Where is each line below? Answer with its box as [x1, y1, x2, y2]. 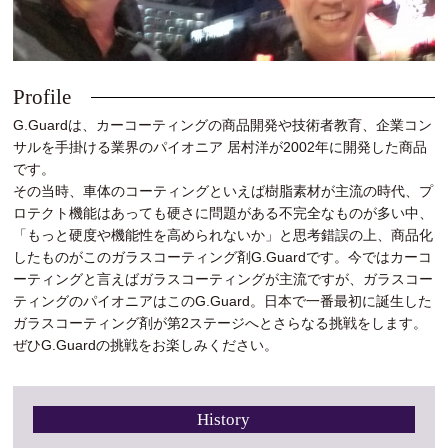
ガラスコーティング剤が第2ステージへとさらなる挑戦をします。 [13, 314, 428, 331]
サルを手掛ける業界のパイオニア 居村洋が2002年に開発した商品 [13, 138, 428, 155]
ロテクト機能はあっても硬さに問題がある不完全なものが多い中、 [13, 204, 434, 221]
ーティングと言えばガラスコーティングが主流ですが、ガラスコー [13, 270, 434, 287]
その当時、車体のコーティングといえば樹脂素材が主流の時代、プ [13, 182, 434, 199]
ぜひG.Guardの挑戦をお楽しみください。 [13, 336, 279, 353]
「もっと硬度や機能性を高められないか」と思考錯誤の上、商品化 [13, 226, 434, 243]
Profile [13, 84, 72, 109]
